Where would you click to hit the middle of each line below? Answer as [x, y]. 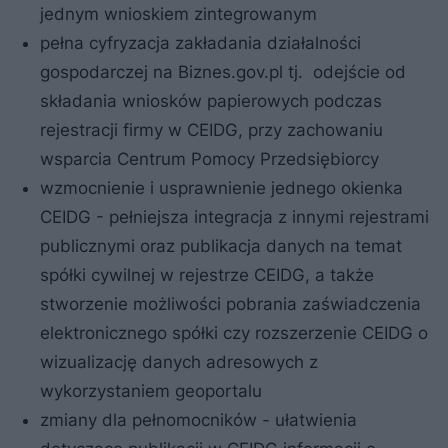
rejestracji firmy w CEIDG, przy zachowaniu [211, 129]
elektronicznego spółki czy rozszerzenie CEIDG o [234, 332]
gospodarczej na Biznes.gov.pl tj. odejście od [223, 71]
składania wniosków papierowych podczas [211, 100]
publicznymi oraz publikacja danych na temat [221, 245]
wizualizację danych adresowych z [179, 361]
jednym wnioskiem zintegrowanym [178, 13]
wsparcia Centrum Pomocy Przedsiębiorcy [209, 158]
